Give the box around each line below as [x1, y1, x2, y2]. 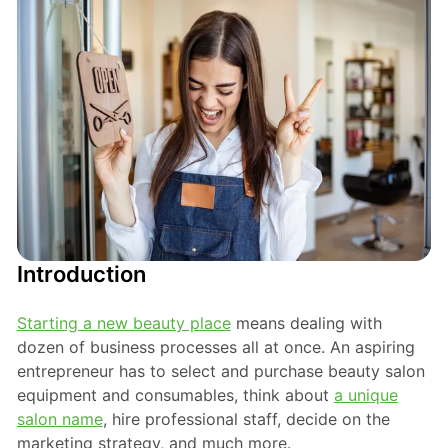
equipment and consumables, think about [16, 385, 334, 405]
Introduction [16, 261, 146, 287]
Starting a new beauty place [16, 313, 231, 333]
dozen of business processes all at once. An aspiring [16, 337, 415, 357]
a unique [333, 385, 398, 405]
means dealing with [230, 313, 382, 333]
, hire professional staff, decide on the [102, 409, 390, 429]
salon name [16, 409, 103, 429]
